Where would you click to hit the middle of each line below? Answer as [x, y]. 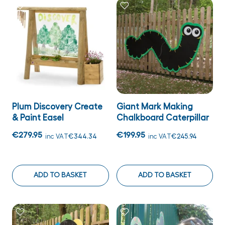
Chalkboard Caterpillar [162, 118]
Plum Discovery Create [57, 107]
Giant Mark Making [154, 107]
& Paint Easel [38, 118]
